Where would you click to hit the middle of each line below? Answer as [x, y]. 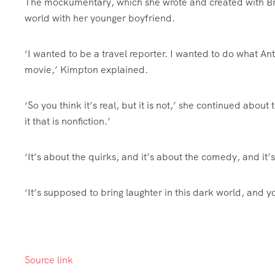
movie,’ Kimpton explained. [86, 70]
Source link [49, 260]
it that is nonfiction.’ [68, 121]
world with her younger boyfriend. [100, 18]
